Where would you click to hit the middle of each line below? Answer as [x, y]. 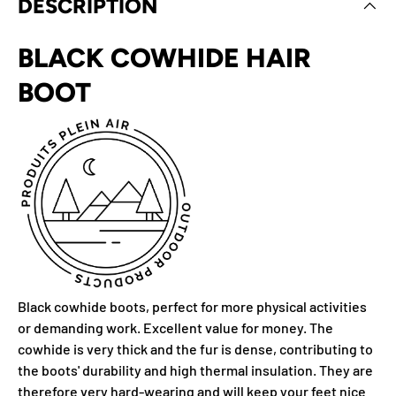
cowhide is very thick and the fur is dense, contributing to [195, 348]
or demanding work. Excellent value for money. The [175, 327]
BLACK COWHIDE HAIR [164, 57]
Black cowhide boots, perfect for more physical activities [192, 306]
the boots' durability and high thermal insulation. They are [195, 369]
